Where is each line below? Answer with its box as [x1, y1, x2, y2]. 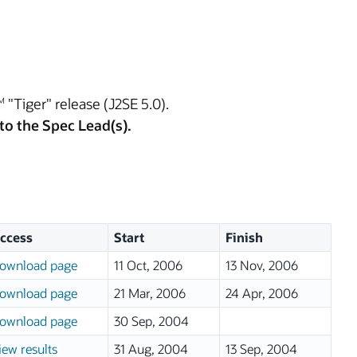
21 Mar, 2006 [113, 284, 186, 301]
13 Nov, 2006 [225, 257, 298, 273]
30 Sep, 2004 [113, 312, 189, 329]
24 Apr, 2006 [225, 284, 298, 301]
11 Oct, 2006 [113, 257, 182, 273]
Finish [225, 229, 263, 245]
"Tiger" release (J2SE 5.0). [5, 93, 169, 113]
